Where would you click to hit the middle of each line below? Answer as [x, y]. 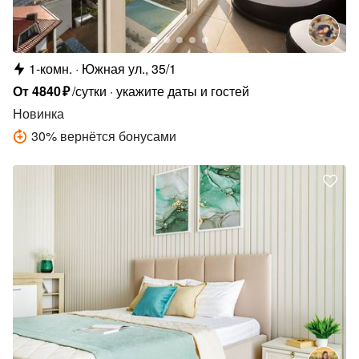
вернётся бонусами [118, 135]
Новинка [38, 113]
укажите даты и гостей [183, 91]
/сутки [90, 91]
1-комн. [50, 68]
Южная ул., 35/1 [129, 68]
